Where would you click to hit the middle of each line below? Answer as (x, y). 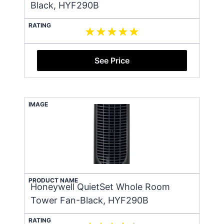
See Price (112, 60)
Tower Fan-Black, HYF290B (89, 200)
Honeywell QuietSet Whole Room (100, 186)
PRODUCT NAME (53, 180)
